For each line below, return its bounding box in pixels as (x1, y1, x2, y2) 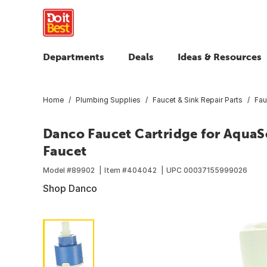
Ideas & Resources (178, 51, 262, 62)
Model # (43, 165, 72, 175)
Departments (43, 51, 104, 62)
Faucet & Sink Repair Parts (153, 95, 243, 104)
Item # (104, 165, 127, 175)
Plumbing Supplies (76, 95, 141, 104)
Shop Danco (43, 182, 97, 194)
